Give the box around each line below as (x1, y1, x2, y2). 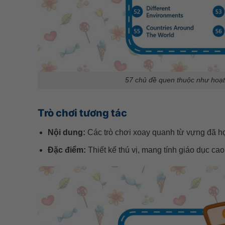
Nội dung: (48, 128, 86, 137)
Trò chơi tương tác (37, 107, 127, 120)
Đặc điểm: (48, 145, 86, 154)
